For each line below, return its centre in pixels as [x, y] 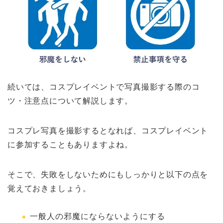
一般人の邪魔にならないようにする [98, 216]
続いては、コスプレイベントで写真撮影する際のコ [104, 87]
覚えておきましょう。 [49, 188]
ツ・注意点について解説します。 [70, 101]
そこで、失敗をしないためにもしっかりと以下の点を [108, 174]
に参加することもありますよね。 [70, 144]
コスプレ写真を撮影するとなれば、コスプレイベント [108, 130]
